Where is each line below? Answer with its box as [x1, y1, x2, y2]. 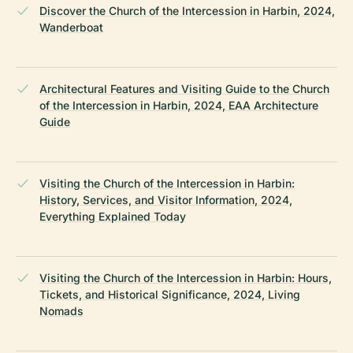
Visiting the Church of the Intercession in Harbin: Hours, [39, 270, 332, 284]
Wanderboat [39, 20, 103, 34]
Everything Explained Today [39, 209, 186, 223]
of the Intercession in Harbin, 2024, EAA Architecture [39, 98, 318, 112]
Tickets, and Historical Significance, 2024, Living [39, 287, 300, 301]
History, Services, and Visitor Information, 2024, [39, 192, 292, 206]
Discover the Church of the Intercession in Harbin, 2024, [39, 3, 335, 17]
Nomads [39, 303, 84, 318]
